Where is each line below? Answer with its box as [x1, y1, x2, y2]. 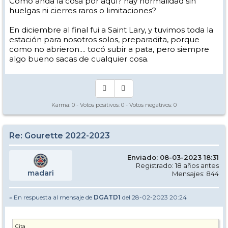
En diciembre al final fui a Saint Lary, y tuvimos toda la [9, 25, 213, 35]
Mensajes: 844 [172, 169, 219, 178]
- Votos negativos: [124, 101, 174, 109]
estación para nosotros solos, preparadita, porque [9, 35, 199, 45]
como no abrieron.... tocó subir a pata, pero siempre [9, 44, 209, 54]
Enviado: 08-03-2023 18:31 [127, 153, 219, 162]
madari [27, 168, 54, 178]
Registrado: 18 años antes [136, 161, 219, 170]
